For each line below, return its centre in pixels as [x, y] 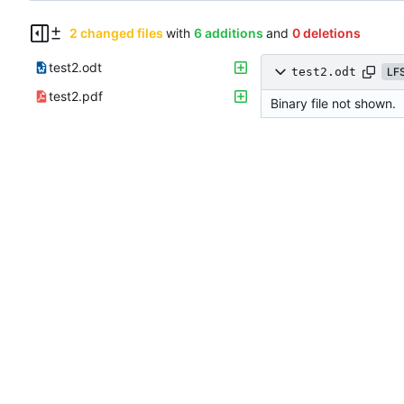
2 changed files [116, 32]
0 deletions [326, 32]
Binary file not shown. [333, 103]
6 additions [228, 32]
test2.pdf [76, 96]
